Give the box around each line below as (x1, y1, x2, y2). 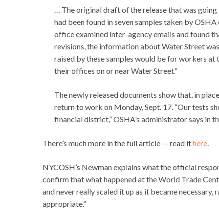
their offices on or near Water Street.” (54, 66, 177, 76)
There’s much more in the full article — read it (43, 138, 193, 148)
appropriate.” (43, 199, 86, 209)
